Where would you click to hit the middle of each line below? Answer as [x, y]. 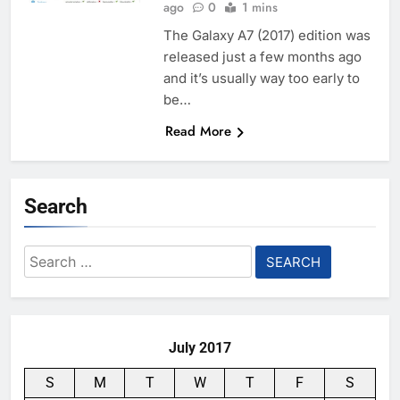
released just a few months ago [262, 57]
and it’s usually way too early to [261, 79]
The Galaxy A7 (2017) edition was [267, 36]
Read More [198, 132]
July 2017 [200, 348]
